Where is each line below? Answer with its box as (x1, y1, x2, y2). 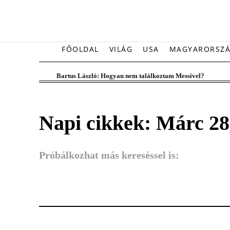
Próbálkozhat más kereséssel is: (39, 149, 179, 161)
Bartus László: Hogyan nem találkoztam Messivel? (56, 72, 204, 80)
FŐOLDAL (62, 44, 99, 54)
